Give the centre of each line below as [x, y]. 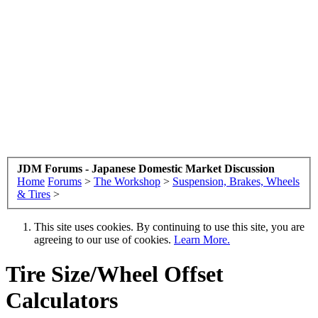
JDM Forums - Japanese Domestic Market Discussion [146, 168]
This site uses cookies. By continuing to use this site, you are [169, 226]
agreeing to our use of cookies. [104, 239]
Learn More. [202, 239]
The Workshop [127, 181]
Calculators [62, 300]
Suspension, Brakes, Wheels [236, 181]
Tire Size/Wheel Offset [115, 274]
